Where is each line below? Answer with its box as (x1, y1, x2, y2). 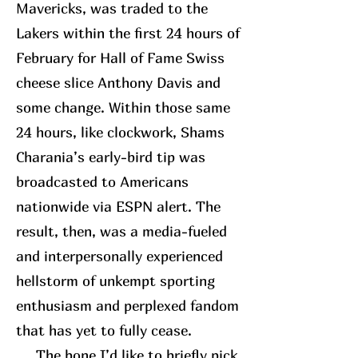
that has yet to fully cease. (16, 322, 192, 340)
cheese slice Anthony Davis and (16, 74, 221, 92)
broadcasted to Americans (16, 173, 189, 191)
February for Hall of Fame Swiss (16, 50, 225, 67)
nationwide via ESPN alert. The (16, 198, 221, 216)
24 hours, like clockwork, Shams (16, 124, 225, 141)
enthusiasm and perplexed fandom (16, 297, 239, 315)
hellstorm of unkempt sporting (16, 272, 215, 290)
